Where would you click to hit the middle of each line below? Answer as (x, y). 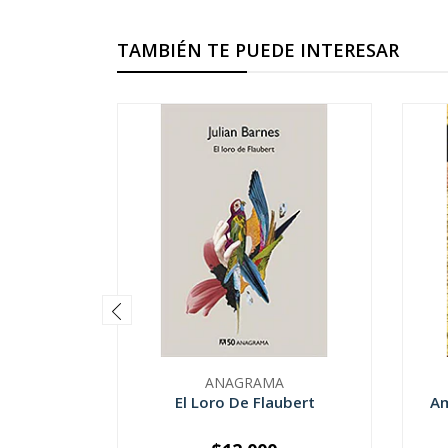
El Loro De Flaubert (244, 402)
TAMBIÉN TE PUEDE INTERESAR (258, 50)
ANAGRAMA (244, 383)
